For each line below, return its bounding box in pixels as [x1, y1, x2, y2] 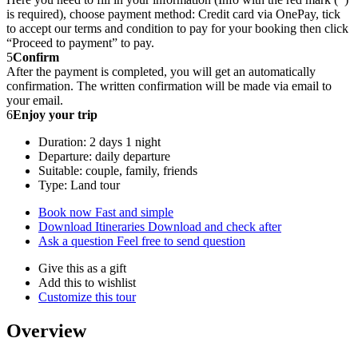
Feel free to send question [117, 233, 245, 248]
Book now [38, 205, 95, 219]
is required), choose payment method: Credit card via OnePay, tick [6, 6, 340, 21]
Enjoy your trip [13, 107, 97, 121]
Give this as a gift [38, 261, 126, 275]
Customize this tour [38, 289, 136, 304]
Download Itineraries [38, 219, 148, 233]
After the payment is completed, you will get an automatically [6, 64, 316, 78]
